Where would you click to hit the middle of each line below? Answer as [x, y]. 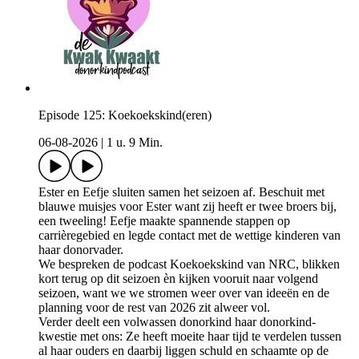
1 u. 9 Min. [135, 143]
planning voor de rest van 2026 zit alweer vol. [154, 308]
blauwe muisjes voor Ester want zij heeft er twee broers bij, [188, 207]
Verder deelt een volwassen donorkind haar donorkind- [177, 322]
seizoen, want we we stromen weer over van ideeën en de [184, 293]
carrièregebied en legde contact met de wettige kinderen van [190, 236]
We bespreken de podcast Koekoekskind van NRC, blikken [189, 264]
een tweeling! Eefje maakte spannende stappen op [164, 221]
